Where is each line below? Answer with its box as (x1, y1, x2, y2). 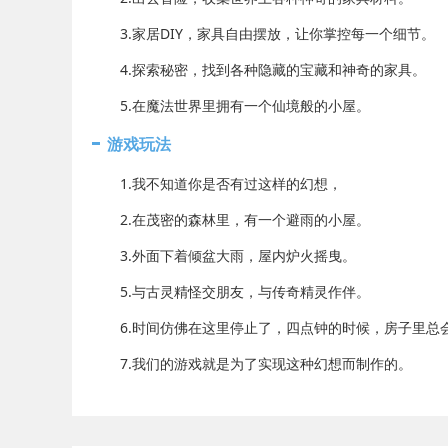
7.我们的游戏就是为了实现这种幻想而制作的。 (92, 353, 412, 373)
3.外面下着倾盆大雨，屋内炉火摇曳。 (92, 245, 356, 265)
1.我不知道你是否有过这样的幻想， (92, 173, 342, 193)
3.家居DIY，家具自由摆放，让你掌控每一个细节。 (92, 23, 435, 43)
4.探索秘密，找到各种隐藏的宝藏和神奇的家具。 (92, 59, 426, 79)
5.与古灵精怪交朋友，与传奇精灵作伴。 (92, 281, 370, 301)
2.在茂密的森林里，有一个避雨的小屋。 (92, 209, 370, 229)
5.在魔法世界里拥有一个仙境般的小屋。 (92, 95, 370, 115)
